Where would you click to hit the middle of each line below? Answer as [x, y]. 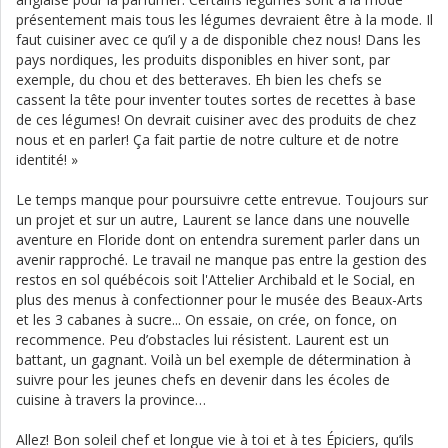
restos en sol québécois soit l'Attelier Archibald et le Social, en [215, 280]
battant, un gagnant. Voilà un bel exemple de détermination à [213, 360]
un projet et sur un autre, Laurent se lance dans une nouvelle [213, 220]
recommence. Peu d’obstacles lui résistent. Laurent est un [202, 340]
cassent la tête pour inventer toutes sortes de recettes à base [216, 100]
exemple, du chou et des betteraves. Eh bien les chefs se [199, 80]
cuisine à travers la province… [111, 400]
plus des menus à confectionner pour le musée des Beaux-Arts [219, 300]
